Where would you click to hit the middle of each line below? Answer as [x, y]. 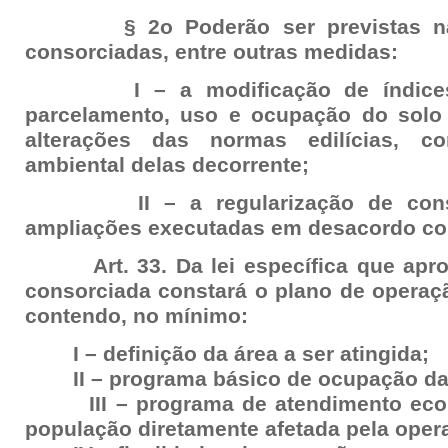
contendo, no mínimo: [136, 316]
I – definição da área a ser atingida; [227, 354]
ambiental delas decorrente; [167, 165]
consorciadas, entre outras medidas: [211, 52]
